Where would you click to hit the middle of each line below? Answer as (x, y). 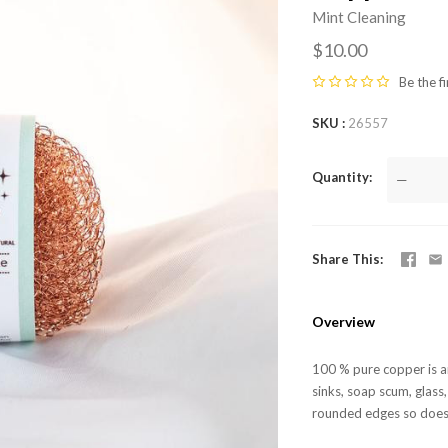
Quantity (340, 176)
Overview (343, 321)
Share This (345, 258)
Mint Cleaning (358, 17)
